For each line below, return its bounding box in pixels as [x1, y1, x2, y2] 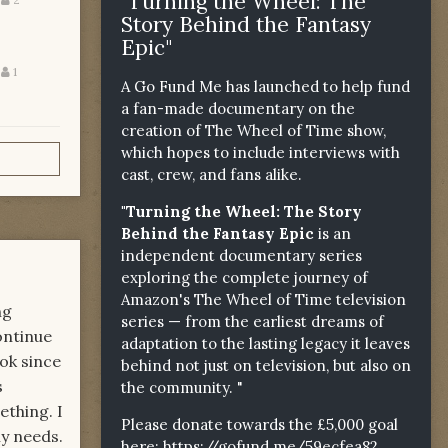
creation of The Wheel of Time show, [121, 120, 386, 140]
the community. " [121, 377, 243, 397]
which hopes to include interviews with [121, 142, 400, 162]
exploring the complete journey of [121, 267, 368, 287]
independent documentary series [121, 245, 362, 265]
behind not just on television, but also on [121, 355, 411, 375]
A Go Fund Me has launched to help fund [121, 76, 410, 96]
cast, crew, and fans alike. [121, 164, 306, 184]
